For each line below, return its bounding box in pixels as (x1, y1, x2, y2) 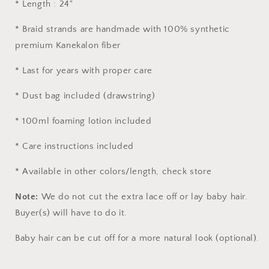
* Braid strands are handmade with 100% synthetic (15, 24, 230, 35)
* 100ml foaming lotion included (15, 116, 155, 127)
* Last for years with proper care (15, 65, 156, 76)
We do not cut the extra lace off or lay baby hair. (41, 192, 248, 202)
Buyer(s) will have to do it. (15, 208, 127, 219)
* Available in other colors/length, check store (15, 166, 214, 177)
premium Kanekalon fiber (15, 40, 124, 51)
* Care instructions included (15, 141, 137, 152)
